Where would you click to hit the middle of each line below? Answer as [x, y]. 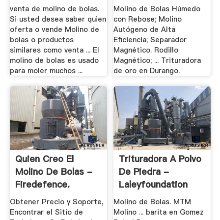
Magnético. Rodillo [146, 50]
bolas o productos [41, 40]
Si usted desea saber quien [58, 19]
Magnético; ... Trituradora [157, 61]
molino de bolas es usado [54, 61]
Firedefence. [42, 185]
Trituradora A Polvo [160, 159]
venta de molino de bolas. [54, 9]
